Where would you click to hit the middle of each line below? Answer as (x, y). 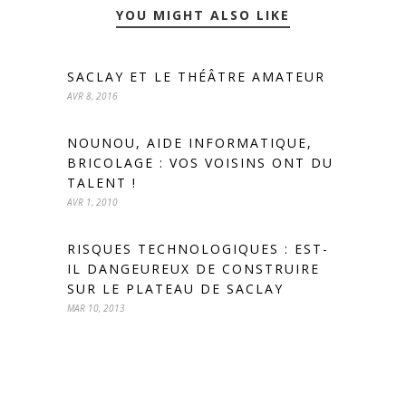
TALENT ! (102, 182)
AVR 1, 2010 (92, 202)
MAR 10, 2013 (96, 308)
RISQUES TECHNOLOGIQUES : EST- (198, 248)
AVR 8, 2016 (92, 96)
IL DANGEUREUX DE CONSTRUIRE (193, 268)
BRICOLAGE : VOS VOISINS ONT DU (200, 162)
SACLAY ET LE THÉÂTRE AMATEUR (196, 76)
